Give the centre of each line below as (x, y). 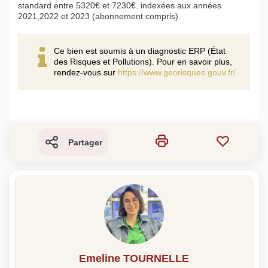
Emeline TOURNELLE (134, 259)
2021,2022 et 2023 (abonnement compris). (99, 16)
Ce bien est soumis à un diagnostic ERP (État (140, 51)
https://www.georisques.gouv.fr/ (177, 73)
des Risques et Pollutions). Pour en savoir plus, (143, 62)
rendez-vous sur (86, 73)
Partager (85, 142)
